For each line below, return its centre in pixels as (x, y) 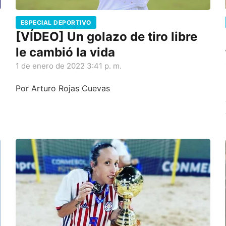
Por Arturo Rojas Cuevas (63, 88)
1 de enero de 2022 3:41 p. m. (68, 66)
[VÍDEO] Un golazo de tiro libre (106, 36)
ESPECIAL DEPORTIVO (56, 22)
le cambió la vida (65, 52)
